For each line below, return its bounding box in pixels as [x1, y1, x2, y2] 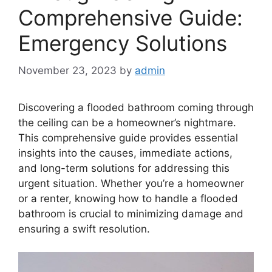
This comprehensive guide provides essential [18, 131, 238, 144]
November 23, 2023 [18, 64, 117, 76]
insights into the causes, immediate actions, [18, 146, 233, 159]
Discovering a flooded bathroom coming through [18, 101, 254, 114]
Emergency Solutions [18, 30, 227, 56]
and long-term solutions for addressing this [18, 161, 229, 174]
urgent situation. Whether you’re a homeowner [18, 177, 244, 189]
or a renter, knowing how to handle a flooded [18, 192, 238, 205]
